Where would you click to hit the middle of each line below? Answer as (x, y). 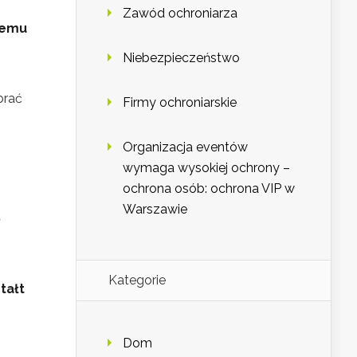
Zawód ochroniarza (180, 13)
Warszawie (155, 209)
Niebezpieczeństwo (181, 58)
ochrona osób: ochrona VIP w (209, 188)
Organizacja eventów (185, 147)
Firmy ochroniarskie (180, 102)
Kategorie (137, 280)
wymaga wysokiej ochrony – (206, 168)
